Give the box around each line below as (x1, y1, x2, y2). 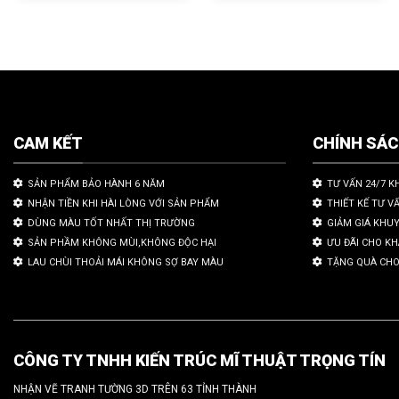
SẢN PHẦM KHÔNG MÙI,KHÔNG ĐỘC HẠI (28, 237, 216, 249)
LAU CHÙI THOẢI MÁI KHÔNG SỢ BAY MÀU (28, 256, 224, 269)
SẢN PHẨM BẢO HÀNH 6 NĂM (28, 178, 165, 191)
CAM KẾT (13, 133, 83, 152)
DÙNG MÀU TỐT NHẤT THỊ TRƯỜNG (28, 217, 195, 230)
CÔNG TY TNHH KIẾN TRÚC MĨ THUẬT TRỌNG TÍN (13, 351, 386, 370)
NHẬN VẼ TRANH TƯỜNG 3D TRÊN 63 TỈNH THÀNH (13, 383, 256, 396)
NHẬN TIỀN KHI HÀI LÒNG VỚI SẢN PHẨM (28, 198, 219, 210)
